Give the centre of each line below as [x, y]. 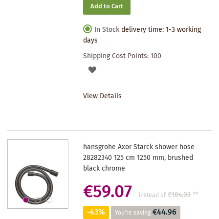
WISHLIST [111, 103]
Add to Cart [107, 6]
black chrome [104, 168]
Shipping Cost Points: [117, 56]
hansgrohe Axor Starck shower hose [139, 147]
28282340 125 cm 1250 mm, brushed [138, 158]
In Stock [107, 30]
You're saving [133, 213]
